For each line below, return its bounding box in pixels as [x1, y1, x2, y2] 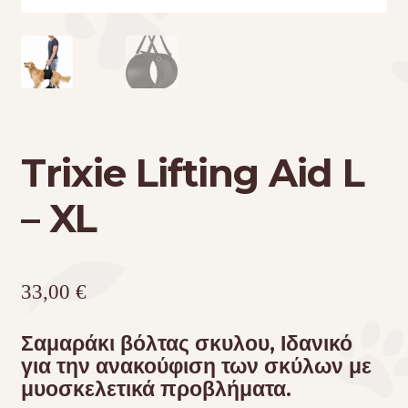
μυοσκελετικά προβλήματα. [20, 376, 291, 403]
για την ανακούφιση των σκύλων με [20, 353, 372, 380]
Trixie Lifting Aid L [20, 148, 364, 197]
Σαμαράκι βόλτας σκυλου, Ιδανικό [20, 331, 352, 357]
